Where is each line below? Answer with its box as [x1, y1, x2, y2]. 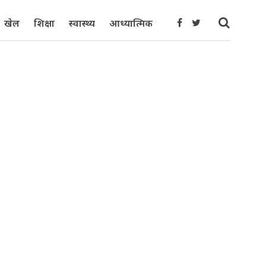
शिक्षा [34, 17, 55, 30]
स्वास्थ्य [69, 17, 95, 30]
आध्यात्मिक [109, 17, 153, 30]
